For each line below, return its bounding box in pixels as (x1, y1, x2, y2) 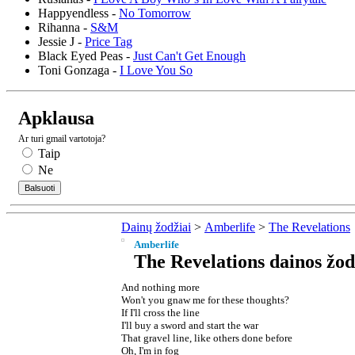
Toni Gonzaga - (38, 63, 120, 77)
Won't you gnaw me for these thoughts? (121, 293, 289, 306)
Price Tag (85, 34, 132, 48)
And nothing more (121, 281, 200, 293)
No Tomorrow (119, 6, 191, 20)
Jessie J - (38, 34, 85, 48)
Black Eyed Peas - (38, 48, 133, 63)
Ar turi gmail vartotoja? (18, 132, 105, 144)
